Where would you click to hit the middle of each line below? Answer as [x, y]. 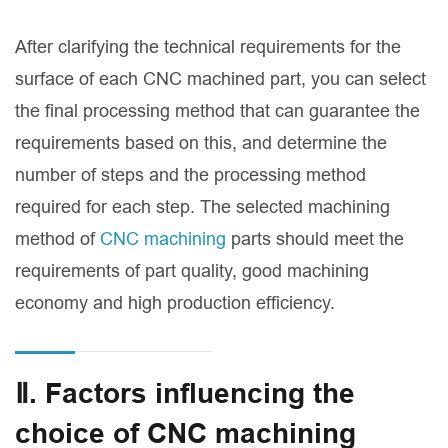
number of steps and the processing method [190, 175]
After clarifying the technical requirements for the [208, 47]
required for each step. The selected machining [202, 207]
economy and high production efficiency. [175, 303]
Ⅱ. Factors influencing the [185, 394]
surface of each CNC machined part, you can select [220, 79]
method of [57, 239]
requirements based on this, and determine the [201, 143]
